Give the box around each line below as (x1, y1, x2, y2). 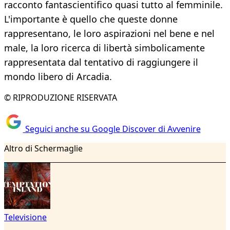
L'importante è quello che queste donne (4, 13, 178, 26)
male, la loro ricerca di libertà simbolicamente (4, 42, 205, 54)
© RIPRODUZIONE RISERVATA (4, 92, 117, 104)
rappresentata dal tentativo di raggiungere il (4, 56, 198, 69)
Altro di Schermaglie (4, 142, 83, 154)
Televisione (4, 211, 47, 223)
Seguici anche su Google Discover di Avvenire (23, 123, 201, 135)
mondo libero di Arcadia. (4, 70, 112, 83)
